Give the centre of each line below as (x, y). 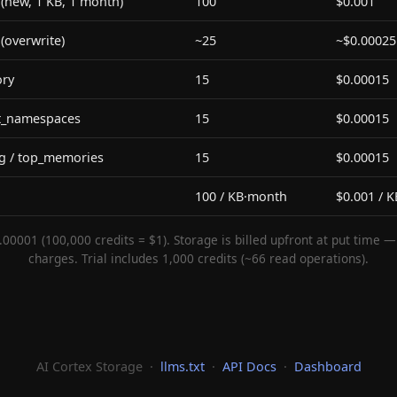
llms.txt (182, 366)
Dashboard (327, 366)
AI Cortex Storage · (98, 366)
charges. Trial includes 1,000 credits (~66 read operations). (198, 258)
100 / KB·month (241, 196)
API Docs (249, 366)
